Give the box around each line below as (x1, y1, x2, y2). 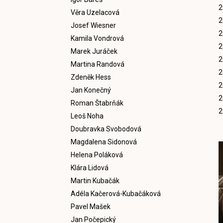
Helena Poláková (71, 151, 123, 159)
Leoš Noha (71, 112, 104, 120)
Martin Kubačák (71, 177, 119, 185)
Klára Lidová (71, 164, 109, 172)
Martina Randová (71, 60, 124, 68)
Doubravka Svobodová (71, 125, 141, 133)
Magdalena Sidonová (71, 138, 137, 146)
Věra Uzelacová (71, 8, 119, 16)
